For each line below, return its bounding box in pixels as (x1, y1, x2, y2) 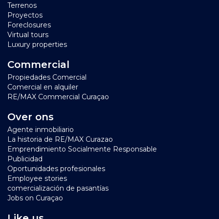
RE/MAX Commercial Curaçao (7, 92, 109, 101)
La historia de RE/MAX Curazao (7, 134, 113, 144)
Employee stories (7, 174, 67, 183)
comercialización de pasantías (7, 183, 109, 193)
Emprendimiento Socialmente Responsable (7, 144, 157, 153)
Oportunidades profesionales (7, 164, 105, 173)
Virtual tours (7, 30, 48, 39)
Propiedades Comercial (7, 72, 87, 82)
